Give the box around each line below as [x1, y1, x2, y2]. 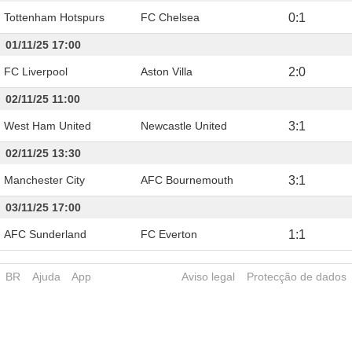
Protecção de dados [246, 269, 346, 283]
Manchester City [4, 173, 85, 186]
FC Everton [141, 227, 197, 240]
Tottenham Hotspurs [4, 10, 104, 24]
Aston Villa [141, 64, 192, 78]
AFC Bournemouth [141, 173, 233, 186]
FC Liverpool [4, 64, 68, 78]
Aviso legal [181, 269, 236, 283]
